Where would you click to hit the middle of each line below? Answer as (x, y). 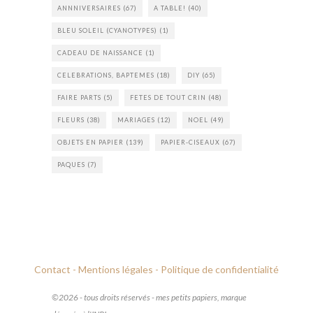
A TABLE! (170, 8)
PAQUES (71, 165)
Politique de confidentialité (220, 270)
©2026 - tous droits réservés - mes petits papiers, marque (149, 298)
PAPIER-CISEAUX (190, 143)
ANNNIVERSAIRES (89, 8)
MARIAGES (136, 120)
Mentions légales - (118, 270)
